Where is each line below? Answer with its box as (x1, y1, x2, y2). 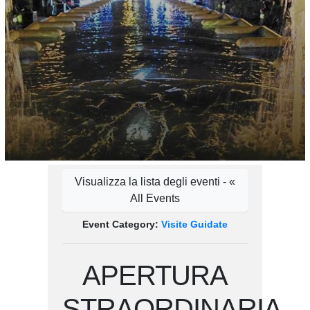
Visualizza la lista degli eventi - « (75, 176, 235, 188)
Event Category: (82, 219, 161, 230)
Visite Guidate (161, 219, 228, 230)
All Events (130, 192, 180, 205)
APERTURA (82, 260, 228, 291)
